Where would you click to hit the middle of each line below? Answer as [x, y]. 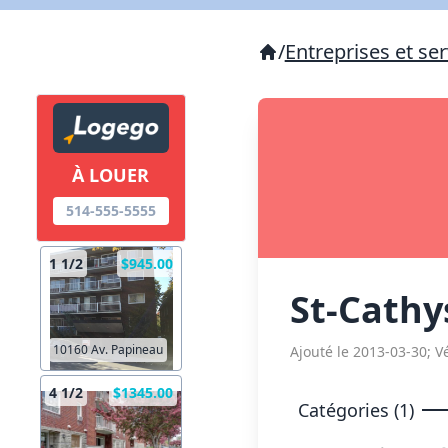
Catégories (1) [355, 410]
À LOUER [111, 175]
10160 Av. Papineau [108, 350]
